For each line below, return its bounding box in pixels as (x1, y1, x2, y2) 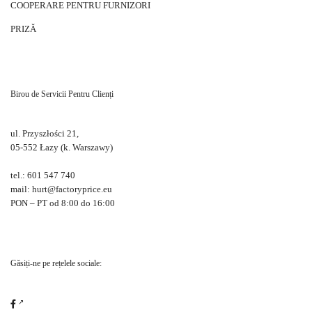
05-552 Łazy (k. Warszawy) (10, 142, 113, 153)
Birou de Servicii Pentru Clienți (10, 89, 114, 100)
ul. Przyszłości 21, (10, 128, 79, 139)
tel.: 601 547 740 (10, 170, 75, 181)
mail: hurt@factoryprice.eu (10, 184, 112, 195)
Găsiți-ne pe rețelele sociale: (10, 258, 102, 269)
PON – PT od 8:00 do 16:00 (10, 198, 115, 209)
